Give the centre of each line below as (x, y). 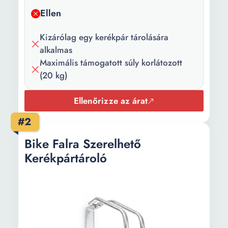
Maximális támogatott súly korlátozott (111, 63)
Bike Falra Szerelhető (83, 144)
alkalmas (56, 50)
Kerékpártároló (66, 158)
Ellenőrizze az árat (111, 101)
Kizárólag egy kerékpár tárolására (104, 37)
